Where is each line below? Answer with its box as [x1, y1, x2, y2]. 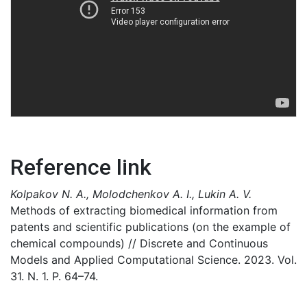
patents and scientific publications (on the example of [10, 220, 291, 234]
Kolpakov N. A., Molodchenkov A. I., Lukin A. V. [10, 187, 251, 201]
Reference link [10, 154, 151, 180]
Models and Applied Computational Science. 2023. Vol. [10, 253, 297, 267]
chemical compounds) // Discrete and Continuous [10, 236, 268, 250]
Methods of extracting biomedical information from [10, 204, 278, 217]
